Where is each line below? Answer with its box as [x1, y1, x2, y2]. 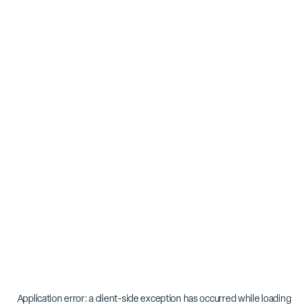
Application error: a [16, 292, 96, 305]
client [95, 292, 118, 305]
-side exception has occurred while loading [118, 292, 291, 305]
